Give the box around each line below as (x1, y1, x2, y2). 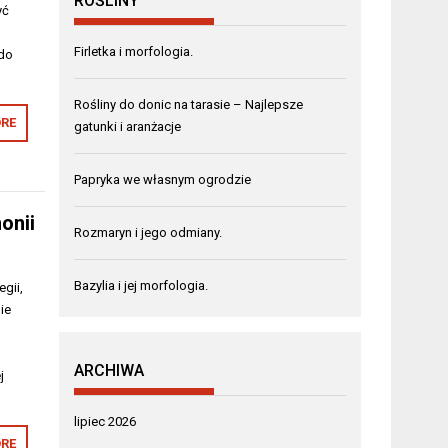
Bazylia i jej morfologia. (74, 277, 209, 293)
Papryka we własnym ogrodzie (74, 171, 252, 187)
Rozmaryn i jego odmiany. (74, 224, 223, 240)
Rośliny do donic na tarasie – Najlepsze (74, 96, 304, 112)
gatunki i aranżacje (74, 118, 182, 134)
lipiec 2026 (74, 413, 137, 429)
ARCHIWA (74, 360, 145, 380)
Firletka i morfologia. (74, 43, 194, 59)
